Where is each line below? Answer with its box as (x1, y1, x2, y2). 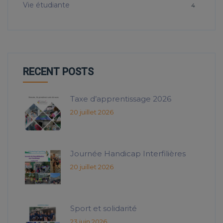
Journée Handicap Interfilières (70, 149, 186, 159)
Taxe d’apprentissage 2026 (70, 94, 171, 104)
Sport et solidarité (70, 204, 137, 214)
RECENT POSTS (23, 66, 94, 78)
